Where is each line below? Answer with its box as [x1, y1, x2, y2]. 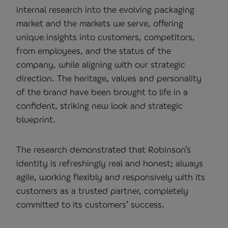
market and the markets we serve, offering [16, 17, 183, 28]
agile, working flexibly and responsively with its [16, 171, 205, 182]
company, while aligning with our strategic [16, 59, 185, 70]
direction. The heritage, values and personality [16, 72, 202, 83]
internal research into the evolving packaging [16, 4, 194, 15]
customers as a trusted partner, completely [16, 185, 188, 196]
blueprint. [16, 113, 55, 125]
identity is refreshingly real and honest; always [16, 157, 203, 168]
